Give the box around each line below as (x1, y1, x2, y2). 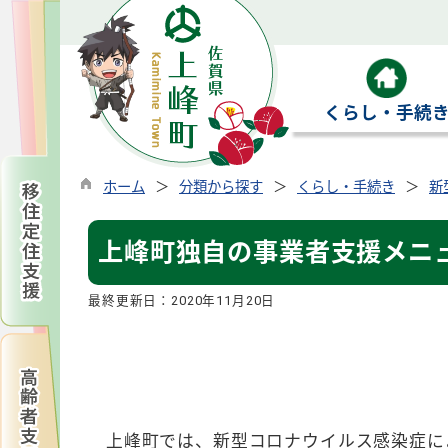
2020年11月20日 (171, 293, 276, 308)
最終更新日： (88, 293, 172, 308)
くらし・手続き (297, 179, 395, 196)
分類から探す (179, 179, 263, 196)
